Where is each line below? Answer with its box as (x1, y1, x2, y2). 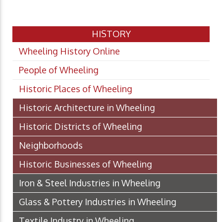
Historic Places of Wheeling (19, 83, 132, 95)
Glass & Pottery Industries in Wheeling (19, 196, 176, 208)
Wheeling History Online (19, 46, 120, 57)
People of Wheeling (19, 64, 99, 76)
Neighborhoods (19, 140, 83, 151)
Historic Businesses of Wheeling (19, 159, 152, 170)
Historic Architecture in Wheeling (19, 102, 155, 113)
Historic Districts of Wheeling (19, 121, 142, 132)
